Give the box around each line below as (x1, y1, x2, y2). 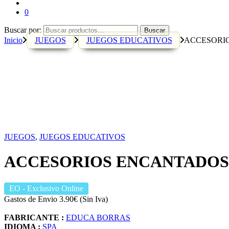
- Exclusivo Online (20, 184, 83, 193)
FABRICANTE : (4, 213, 64, 222)
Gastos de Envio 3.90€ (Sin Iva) (4, 194, 108, 203)
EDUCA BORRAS (66, 213, 130, 222)
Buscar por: (4, 26, 41, 34)
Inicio (4, 36, 22, 44)
